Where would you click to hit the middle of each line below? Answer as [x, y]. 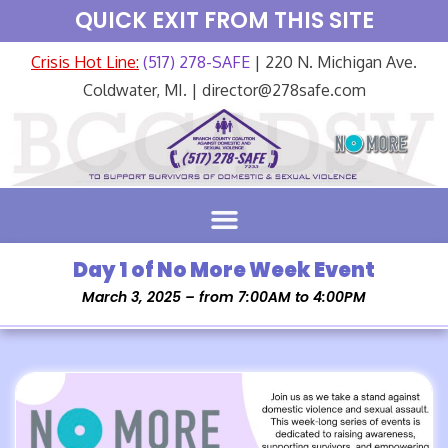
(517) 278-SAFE [194, 62]
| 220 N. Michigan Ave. [333, 62]
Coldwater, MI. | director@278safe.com [224, 90]
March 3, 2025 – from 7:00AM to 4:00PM [224, 296]
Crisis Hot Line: [85, 62]
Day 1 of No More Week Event [224, 269]
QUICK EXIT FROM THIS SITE [224, 20]
